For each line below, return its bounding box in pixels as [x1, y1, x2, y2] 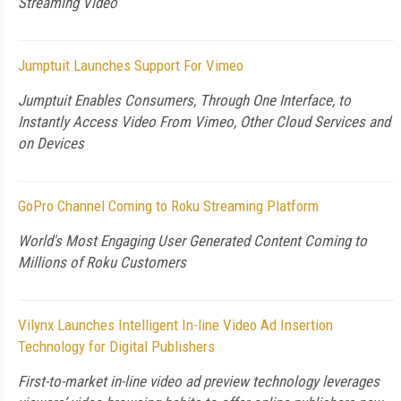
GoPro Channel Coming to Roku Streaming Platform [18, 197, 319, 215]
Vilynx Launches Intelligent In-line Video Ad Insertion [18, 316, 333, 334]
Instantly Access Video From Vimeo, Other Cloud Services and [18, 113, 390, 131]
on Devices [18, 134, 84, 152]
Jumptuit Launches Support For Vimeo [18, 56, 243, 74]
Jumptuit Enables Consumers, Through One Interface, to [18, 91, 351, 109]
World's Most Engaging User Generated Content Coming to [18, 232, 367, 250]
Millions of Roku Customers [18, 253, 186, 271]
